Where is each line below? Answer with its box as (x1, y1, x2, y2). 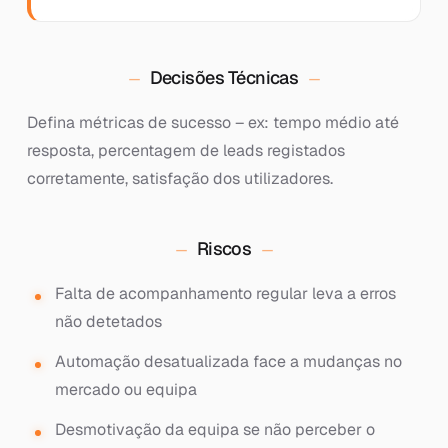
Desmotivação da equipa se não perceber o (54, 419, 375, 440)
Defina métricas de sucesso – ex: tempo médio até (26, 112, 399, 133)
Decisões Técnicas (149, 66, 299, 89)
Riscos (196, 237, 252, 260)
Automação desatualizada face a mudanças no (54, 351, 402, 372)
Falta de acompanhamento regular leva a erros (54, 283, 396, 304)
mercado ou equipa (54, 379, 197, 400)
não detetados (54, 311, 162, 332)
